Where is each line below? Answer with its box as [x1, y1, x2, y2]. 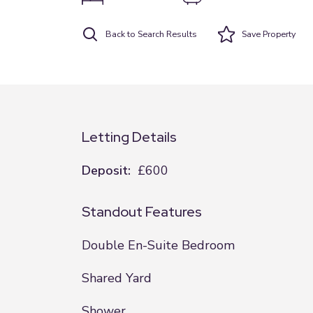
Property [261, 28, 296, 40]
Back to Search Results [105, 28, 197, 40]
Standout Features [82, 203, 202, 221]
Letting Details [82, 128, 177, 146]
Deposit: [82, 162, 131, 179]
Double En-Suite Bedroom [82, 237, 235, 254]
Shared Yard [82, 270, 152, 286]
